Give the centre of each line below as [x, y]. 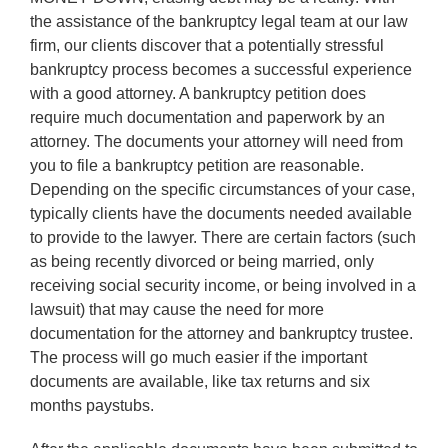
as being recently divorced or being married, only [201, 261]
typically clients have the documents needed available [220, 213]
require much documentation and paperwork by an [207, 117]
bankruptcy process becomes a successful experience [220, 69]
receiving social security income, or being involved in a [222, 285]
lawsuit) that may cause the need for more [176, 309]
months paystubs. [91, 405]
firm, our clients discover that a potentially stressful [206, 45]
